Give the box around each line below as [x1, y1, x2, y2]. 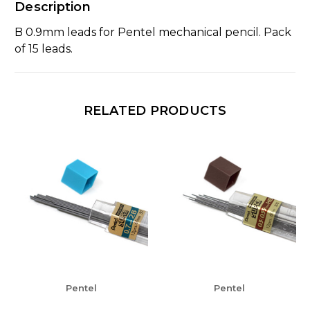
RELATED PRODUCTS [83, 102, 227, 118]
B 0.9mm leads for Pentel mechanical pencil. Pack [15, 25, 291, 39]
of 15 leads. [15, 42, 73, 55]
